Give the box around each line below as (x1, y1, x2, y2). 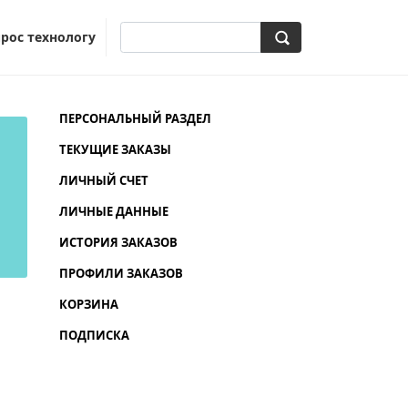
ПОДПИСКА (58, 326, 129, 343)
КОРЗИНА (58, 295, 118, 312)
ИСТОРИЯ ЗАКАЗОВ (58, 233, 178, 250)
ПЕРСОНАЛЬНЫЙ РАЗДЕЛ (58, 109, 211, 127)
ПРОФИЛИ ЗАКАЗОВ (58, 264, 183, 281)
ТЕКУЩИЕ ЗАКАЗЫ (58, 140, 171, 158)
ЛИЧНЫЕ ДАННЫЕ (58, 202, 168, 219)
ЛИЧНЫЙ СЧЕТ (58, 171, 148, 189)
